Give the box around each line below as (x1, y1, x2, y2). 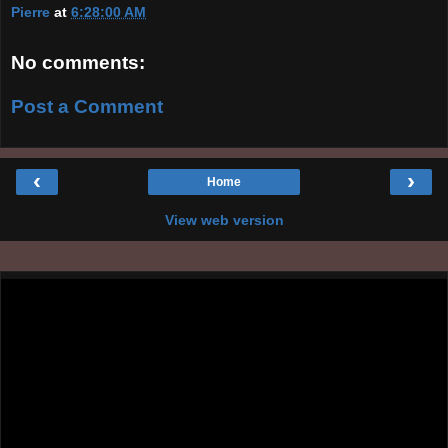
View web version (164, 212, 284, 229)
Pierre (11, 3, 50, 20)
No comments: (11, 52, 145, 74)
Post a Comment (11, 95, 163, 117)
